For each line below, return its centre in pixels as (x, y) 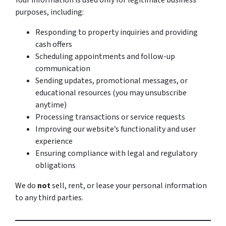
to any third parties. (49, 198)
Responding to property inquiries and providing (117, 32)
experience (54, 141)
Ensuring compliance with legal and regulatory (116, 153)
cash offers (54, 44)
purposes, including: (49, 12)
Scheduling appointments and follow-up (105, 56)
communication (63, 69)
